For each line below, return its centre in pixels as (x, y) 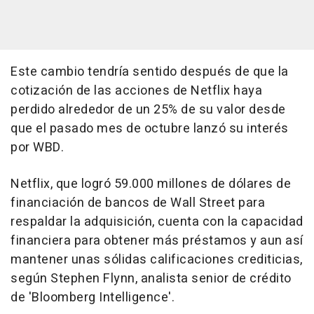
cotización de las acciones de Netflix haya (136, 91)
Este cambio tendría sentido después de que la (150, 72)
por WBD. (37, 148)
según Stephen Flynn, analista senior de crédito (151, 279)
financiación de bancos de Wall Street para (138, 203)
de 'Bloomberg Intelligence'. (93, 298)
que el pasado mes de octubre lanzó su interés (150, 129)
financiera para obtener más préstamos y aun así (157, 241)
